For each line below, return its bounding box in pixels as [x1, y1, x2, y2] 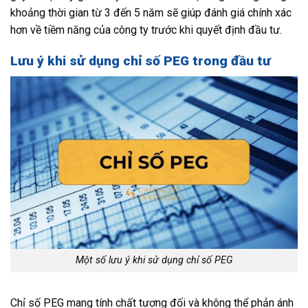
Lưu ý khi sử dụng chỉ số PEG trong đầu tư [10, 53, 271, 69]
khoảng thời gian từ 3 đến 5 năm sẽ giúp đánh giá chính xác [10, 6, 291, 20]
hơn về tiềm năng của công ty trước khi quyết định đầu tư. [10, 23, 282, 37]
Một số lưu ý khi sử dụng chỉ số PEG [75, 254, 233, 267]
